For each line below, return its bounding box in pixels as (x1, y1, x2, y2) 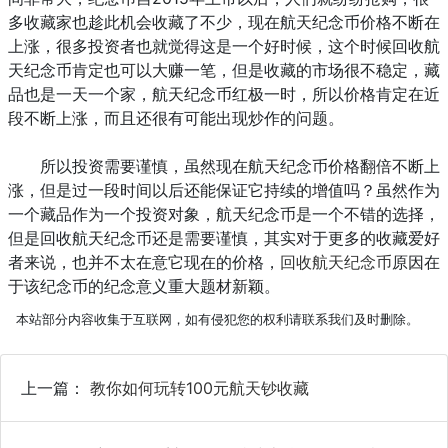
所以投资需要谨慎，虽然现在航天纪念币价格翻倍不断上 (8, 156, 440, 177)
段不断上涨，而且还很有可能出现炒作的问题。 (8, 108, 344, 129)
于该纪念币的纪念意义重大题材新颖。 (8, 276, 280, 297)
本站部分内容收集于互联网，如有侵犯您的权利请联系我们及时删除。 (16, 312, 419, 328)
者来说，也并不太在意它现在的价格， (8, 252, 280, 273)
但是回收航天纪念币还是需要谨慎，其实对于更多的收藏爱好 (8, 228, 440, 249)
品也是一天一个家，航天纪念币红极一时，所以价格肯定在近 (8, 84, 440, 105)
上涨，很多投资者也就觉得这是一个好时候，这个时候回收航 (8, 36, 440, 57)
